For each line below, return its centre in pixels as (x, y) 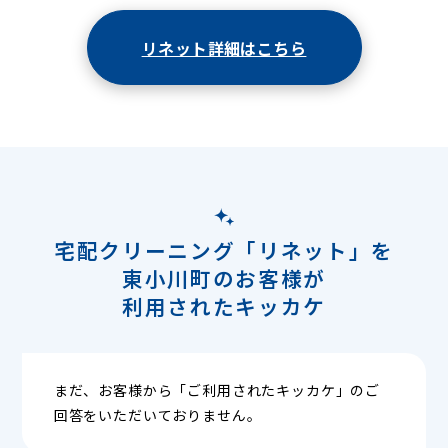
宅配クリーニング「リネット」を (224, 249)
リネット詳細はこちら (224, 47)
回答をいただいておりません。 (157, 414)
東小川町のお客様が (224, 277)
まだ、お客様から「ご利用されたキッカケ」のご (217, 389)
